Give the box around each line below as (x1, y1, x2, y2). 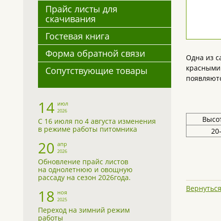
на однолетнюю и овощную (38, 165, 133, 174)
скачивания (45, 13, 96, 25)
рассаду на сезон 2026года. (38, 173, 131, 182)
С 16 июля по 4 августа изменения (38, 116, 156, 126)
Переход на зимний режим (38, 205, 130, 215)
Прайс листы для (45, 3, 117, 15)
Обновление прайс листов (38, 157, 128, 166)
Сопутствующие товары (45, 65, 147, 76)
